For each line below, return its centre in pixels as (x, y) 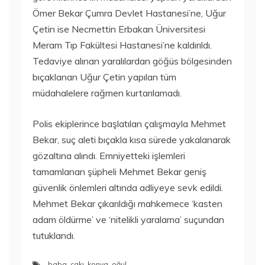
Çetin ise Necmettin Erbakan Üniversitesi (119, 29)
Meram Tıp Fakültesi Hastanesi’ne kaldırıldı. (122, 45)
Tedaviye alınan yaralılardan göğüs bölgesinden (132, 61)
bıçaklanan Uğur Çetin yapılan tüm (104, 77)
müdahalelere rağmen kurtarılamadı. (107, 93)
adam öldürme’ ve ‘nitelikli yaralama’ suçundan (128, 219)
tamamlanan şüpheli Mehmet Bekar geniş (119, 172)
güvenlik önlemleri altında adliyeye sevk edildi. (128, 188)
